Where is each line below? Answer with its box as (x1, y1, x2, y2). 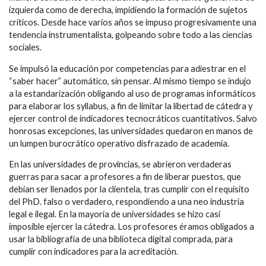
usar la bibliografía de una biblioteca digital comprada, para (9, 234, 233, 245)
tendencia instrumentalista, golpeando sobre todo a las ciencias (9, 30, 252, 40)
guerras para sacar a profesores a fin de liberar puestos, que (9, 172, 241, 182)
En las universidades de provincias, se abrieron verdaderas (9, 159, 232, 170)
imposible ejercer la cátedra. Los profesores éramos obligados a (9, 221, 254, 232)
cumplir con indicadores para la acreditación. (9, 246, 178, 257)
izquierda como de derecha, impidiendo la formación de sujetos (9, 5, 248, 15)
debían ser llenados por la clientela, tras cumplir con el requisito (9, 184, 249, 195)
